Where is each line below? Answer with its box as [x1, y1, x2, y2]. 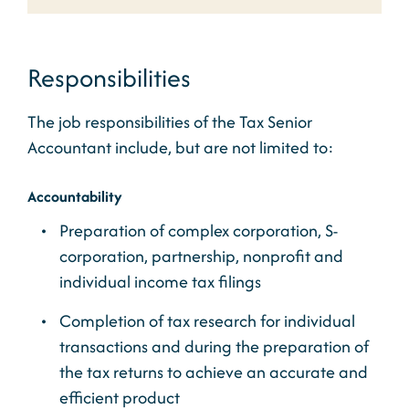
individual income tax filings [59, 269, 261, 294]
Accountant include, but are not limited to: [27, 135, 334, 160]
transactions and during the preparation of [59, 334, 369, 359]
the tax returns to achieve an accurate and [59, 360, 368, 384]
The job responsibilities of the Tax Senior [27, 110, 312, 134]
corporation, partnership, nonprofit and [59, 244, 343, 268]
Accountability [27, 185, 122, 207]
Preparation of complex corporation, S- [59, 218, 338, 243]
